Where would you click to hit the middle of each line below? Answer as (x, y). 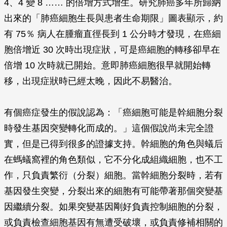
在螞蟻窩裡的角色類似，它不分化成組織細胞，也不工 (113, 160)
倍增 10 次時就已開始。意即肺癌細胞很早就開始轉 (107, 65)
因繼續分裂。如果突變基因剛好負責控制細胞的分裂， (113, 207)
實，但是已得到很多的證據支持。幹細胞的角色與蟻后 (113, 144)
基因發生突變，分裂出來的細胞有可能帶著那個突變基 (113, 191)
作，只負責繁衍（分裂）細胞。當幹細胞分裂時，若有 (113, 175)
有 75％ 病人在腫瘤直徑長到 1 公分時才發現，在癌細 (112, 34)
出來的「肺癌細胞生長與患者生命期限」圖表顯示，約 (113, 18)
